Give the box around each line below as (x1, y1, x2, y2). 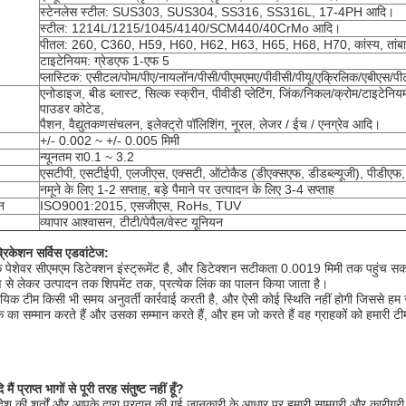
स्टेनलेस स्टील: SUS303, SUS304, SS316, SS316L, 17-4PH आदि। (40, 5, 394, 19)
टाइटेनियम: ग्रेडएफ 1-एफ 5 (40, 53, 169, 68)
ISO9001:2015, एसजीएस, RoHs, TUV (40, 198, 241, 213)
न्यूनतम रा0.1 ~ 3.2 (40, 150, 134, 164)
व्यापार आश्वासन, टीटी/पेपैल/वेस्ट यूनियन (40, 215, 223, 229)
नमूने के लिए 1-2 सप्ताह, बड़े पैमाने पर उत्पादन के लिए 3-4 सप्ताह (40, 182, 334, 197)
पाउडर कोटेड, (40, 101, 104, 116)
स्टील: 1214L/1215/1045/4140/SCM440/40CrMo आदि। (40, 21, 341, 35)
